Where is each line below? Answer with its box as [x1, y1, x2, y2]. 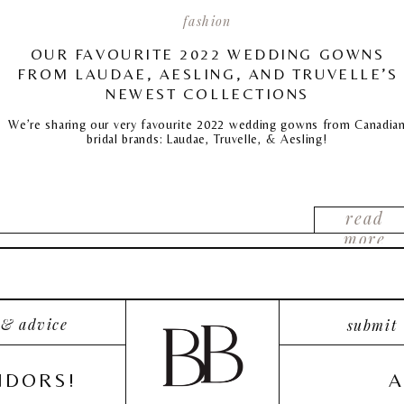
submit [346, 316, 398, 335]
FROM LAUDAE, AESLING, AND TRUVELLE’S [16, 65, 399, 83]
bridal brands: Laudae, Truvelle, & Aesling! [87, 132, 327, 146]
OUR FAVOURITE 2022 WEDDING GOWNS [30, 45, 385, 63]
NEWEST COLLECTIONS [106, 85, 309, 103]
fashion [183, 13, 232, 30]
